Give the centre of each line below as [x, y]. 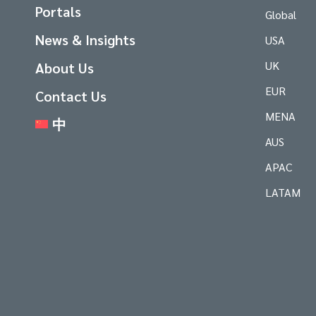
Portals [58, 12]
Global [281, 15]
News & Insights [85, 40]
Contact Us [71, 96]
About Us [65, 68]
